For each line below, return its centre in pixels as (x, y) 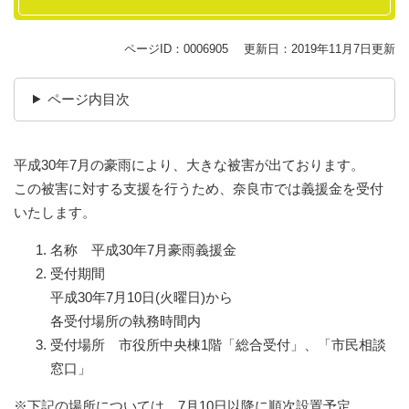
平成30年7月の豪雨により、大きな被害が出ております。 (189, 164)
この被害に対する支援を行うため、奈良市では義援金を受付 (199, 188)
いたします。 (55, 212)
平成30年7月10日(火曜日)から (142, 297)
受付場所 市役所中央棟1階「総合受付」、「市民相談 (218, 344)
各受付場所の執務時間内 (126, 320)
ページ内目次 (88, 99)
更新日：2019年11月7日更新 (320, 48)
